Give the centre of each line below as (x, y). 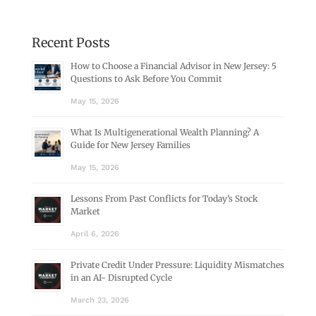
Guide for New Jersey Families (130, 145)
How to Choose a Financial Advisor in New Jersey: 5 (173, 66)
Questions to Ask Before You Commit (146, 79)
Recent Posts (71, 43)
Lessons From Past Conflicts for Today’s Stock (164, 199)
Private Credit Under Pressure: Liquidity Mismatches (177, 265)
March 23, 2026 (99, 300)
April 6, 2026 (95, 234)
